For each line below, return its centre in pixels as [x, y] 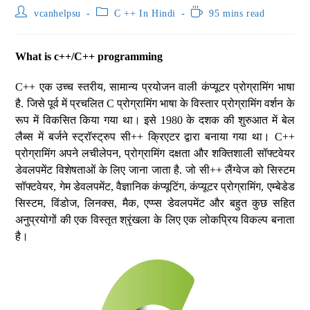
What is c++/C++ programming [89, 56]
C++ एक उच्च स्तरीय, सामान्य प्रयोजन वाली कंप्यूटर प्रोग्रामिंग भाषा [155, 87]
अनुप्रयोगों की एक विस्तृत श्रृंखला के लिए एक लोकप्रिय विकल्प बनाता [155, 220]
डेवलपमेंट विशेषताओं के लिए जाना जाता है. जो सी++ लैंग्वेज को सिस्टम [155, 170]
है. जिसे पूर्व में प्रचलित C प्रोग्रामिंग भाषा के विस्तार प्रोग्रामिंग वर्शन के [155, 103]
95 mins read [237, 13]
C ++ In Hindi [145, 13]
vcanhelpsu [58, 13]
